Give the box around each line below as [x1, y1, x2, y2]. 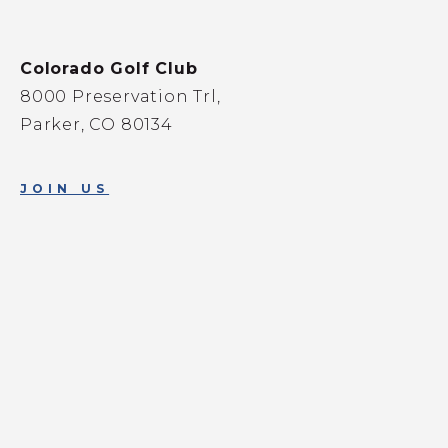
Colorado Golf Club [20, 59, 198, 79]
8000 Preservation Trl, [20, 87, 221, 107]
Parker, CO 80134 [20, 115, 173, 135]
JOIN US [20, 181, 110, 197]
